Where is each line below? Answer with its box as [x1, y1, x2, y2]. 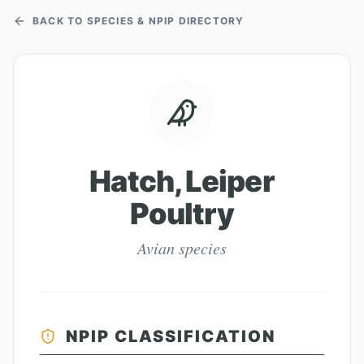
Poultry [129, 196, 235, 232]
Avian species [137, 237, 227, 258]
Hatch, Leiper [89, 163, 275, 199]
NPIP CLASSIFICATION [66, 327, 275, 346]
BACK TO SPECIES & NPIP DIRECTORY [32, 15, 245, 27]
